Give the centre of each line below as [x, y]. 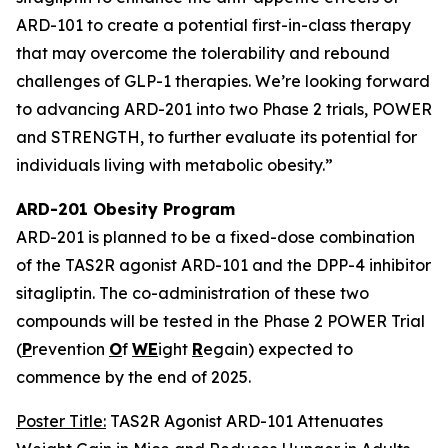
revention [70, 349]
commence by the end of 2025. [133, 377]
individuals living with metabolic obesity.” [174, 165]
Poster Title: [61, 421]
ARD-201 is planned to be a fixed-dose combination [215, 237]
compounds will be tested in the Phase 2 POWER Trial [220, 321]
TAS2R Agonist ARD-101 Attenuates [244, 421]
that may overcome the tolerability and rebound [203, 53]
